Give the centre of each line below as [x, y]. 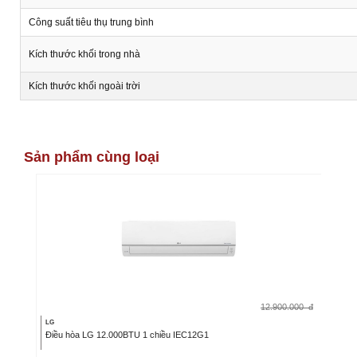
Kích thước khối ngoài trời [84, 86]
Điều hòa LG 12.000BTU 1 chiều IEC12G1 [127, 334]
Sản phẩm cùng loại [92, 157]
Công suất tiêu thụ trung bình [91, 22]
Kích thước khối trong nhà [84, 54]
